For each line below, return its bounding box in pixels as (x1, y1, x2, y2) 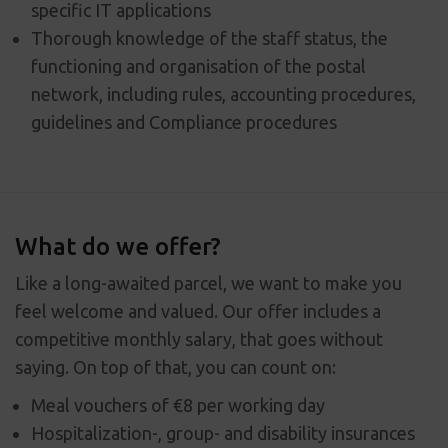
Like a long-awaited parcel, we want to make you (15, 273, 402, 293)
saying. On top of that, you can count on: (15, 357, 336, 377)
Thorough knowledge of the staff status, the (31, 28, 388, 48)
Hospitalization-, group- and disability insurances (31, 423, 419, 443)
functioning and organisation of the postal (31, 56, 366, 76)
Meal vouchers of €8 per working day (31, 395, 329, 415)
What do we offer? (15, 233, 221, 260)
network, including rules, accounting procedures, (31, 84, 416, 104)
